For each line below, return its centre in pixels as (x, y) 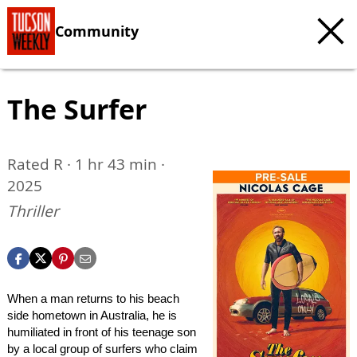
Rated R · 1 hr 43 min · (86, 164)
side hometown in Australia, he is (92, 315)
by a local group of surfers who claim (102, 349)
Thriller (33, 211)
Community (97, 31)
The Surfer (77, 109)
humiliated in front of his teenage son (102, 332)
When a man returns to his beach (93, 298)
